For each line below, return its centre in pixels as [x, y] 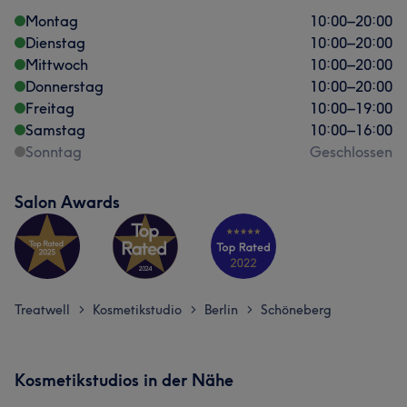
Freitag [50, 108]
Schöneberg [296, 310]
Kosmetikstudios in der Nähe [124, 380]
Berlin [221, 310]
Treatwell [42, 310]
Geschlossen [351, 152]
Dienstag [55, 43]
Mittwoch [57, 65]
